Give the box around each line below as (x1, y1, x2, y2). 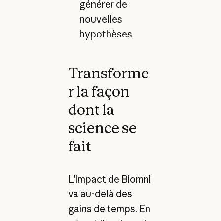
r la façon (68, 82, 130, 101)
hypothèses (79, 28, 132, 40)
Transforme (68, 64, 149, 82)
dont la (68, 101, 114, 119)
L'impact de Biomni (68, 173, 151, 185)
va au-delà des (68, 188, 132, 200)
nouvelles (79, 13, 122, 26)
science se (68, 119, 137, 137)
